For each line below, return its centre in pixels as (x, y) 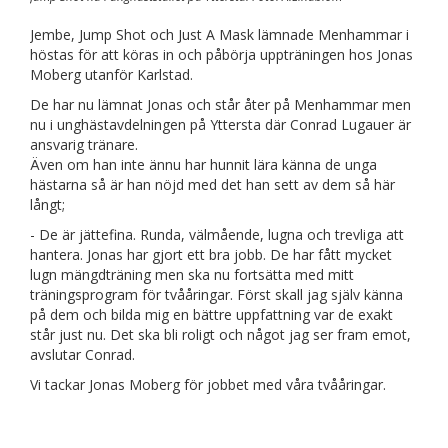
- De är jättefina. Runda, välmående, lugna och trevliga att (217, 235)
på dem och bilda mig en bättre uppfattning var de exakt (211, 315)
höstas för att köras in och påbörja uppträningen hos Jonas (221, 55)
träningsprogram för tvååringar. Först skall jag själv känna (216, 295)
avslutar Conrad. (82, 355)
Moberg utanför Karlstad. (113, 75)
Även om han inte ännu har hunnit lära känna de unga (203, 165)
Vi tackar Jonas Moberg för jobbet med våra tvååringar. (208, 385)
